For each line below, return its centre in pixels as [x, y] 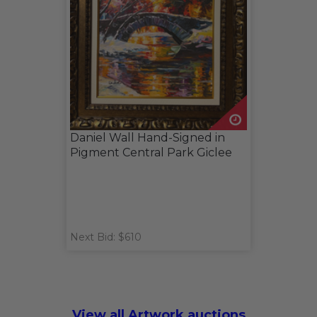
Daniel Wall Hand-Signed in [148, 137]
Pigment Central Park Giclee [151, 152]
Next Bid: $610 [106, 237]
